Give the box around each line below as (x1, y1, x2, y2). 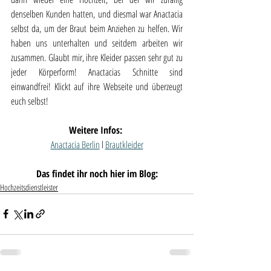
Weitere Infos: (69, 123, 125, 137)
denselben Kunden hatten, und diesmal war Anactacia (11, 7, 183, 21)
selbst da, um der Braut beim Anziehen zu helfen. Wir (11, 21, 183, 35)
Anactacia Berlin (50, 137, 100, 151)
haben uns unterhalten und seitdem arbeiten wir (11, 36, 183, 50)
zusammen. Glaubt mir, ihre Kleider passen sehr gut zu (11, 50, 183, 64)
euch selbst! (11, 94, 48, 108)
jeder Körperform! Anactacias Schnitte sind (11, 65, 183, 79)
